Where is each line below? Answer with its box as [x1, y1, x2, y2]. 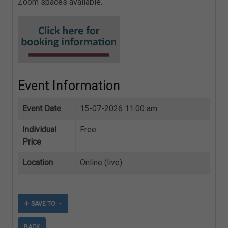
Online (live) [80, 158, 122, 168]
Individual [22, 125, 56, 135]
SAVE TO [30, 200, 57, 208]
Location [22, 158, 53, 168]
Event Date [22, 104, 61, 114]
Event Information [18, 78, 120, 94]
